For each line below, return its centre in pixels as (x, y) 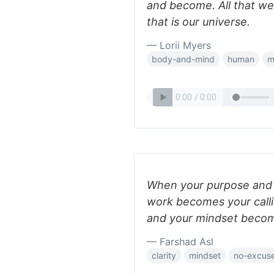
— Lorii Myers (179, 45)
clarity (164, 255)
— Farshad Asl (180, 242)
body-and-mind (183, 59)
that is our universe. (198, 22)
